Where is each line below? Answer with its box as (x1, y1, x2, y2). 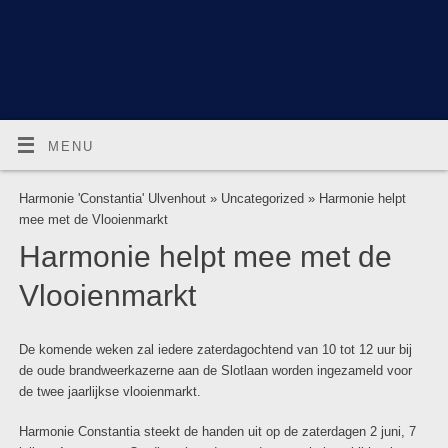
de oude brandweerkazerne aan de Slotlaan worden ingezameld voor (18, 364, 412, 379)
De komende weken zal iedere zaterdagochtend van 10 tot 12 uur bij (18, 343, 412, 358)
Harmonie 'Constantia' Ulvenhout (18, 191, 206, 206)
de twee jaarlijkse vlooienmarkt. (18, 385, 201, 400)
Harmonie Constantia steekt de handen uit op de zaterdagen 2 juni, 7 (18, 425, 416, 440)
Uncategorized (220, 191, 304, 206)
